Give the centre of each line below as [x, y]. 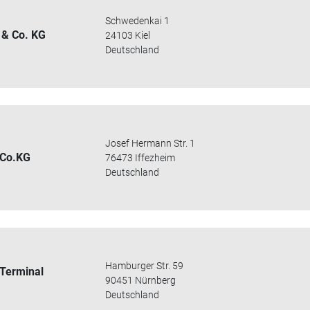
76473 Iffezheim [140, 157]
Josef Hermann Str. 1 [151, 143]
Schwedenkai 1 [138, 20]
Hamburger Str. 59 [145, 265]
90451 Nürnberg [141, 280]
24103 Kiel [128, 35]
